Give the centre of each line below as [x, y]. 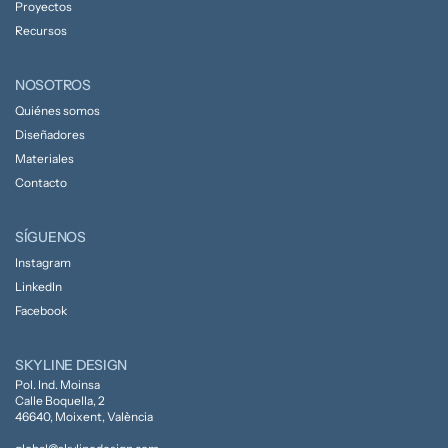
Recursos [40, 31]
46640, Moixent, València [83, 417]
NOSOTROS [52, 85]
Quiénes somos [57, 111]
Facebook [40, 311]
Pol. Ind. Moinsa [57, 385]
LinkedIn [38, 287]
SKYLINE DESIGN [70, 365]
